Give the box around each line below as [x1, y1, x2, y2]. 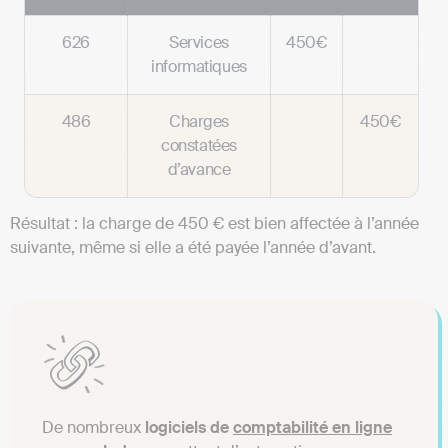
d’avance [167, 159, 231, 181]
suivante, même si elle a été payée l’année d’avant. [10, 237, 376, 259]
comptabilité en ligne [233, 417, 392, 439]
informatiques [151, 56, 247, 78]
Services [169, 32, 229, 54]
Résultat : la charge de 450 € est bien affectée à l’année [10, 213, 419, 235]
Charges [168, 111, 229, 133]
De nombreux [42, 417, 141, 439]
